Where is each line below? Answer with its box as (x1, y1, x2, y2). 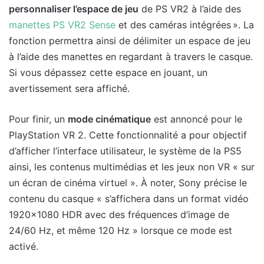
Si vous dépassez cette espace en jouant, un (9, 67, 207, 79)
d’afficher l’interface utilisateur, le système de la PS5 (9, 145, 242, 157)
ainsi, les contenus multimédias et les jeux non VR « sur (9, 161, 255, 173)
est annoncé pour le (151, 113, 242, 126)
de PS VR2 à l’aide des (138, 3, 241, 15)
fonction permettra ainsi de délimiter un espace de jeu (9, 35, 250, 47)
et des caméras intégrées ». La (115, 19, 254, 31)
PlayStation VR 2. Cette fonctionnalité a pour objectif (9, 129, 247, 141)
